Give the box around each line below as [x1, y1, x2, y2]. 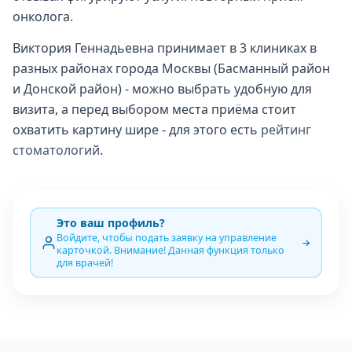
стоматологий [13, 141, 100, 159]
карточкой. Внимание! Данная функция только [57, 244, 284, 257]
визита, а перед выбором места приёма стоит [13, 101, 296, 118]
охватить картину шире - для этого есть [13, 121, 261, 138]
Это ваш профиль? [57, 215, 165, 230]
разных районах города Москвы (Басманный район [13, 60, 330, 77]
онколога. [13, 8, 73, 25]
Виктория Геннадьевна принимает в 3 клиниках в [13, 39, 317, 57]
